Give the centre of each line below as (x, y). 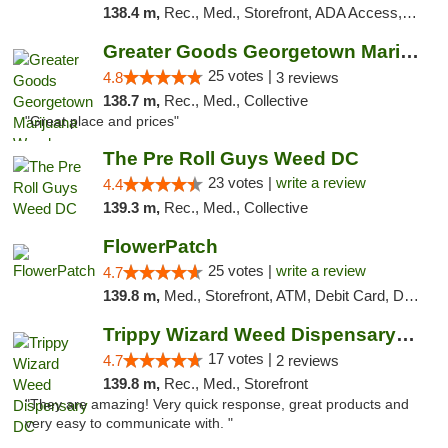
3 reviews (307, 77)
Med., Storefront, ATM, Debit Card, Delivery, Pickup (283, 295)
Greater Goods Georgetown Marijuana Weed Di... (409, 51)
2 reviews (307, 360)
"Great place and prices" (102, 121)
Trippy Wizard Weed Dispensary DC (405, 334)
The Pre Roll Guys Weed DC (230, 158)
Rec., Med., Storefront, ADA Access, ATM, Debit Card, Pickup (282, 12)
